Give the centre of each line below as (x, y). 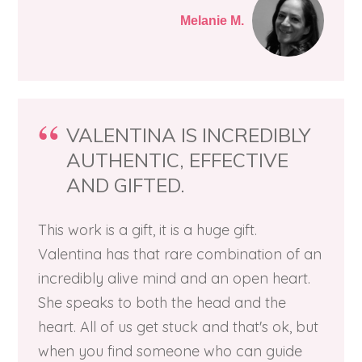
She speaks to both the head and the (162, 303)
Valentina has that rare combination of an (180, 254)
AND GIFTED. (126, 185)
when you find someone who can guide (170, 351)
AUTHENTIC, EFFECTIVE (177, 160)
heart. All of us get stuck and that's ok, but (178, 327)
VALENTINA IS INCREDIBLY (188, 135)
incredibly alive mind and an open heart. (174, 278)
